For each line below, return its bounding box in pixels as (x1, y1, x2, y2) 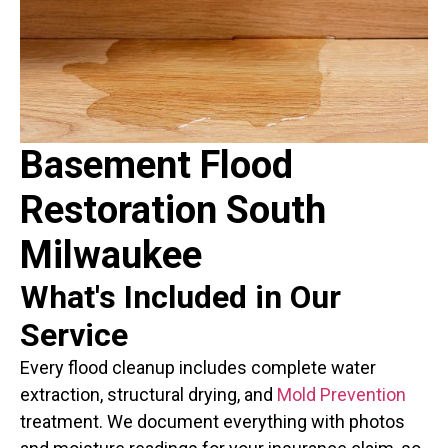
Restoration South (20, 187, 326, 232)
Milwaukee (20, 232, 202, 277)
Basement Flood (20, 142, 293, 187)
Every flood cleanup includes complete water (20, 356, 376, 378)
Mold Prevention (277, 383, 406, 405)
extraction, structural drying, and (20, 383, 277, 405)
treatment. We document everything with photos (20, 410, 405, 432)
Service (20, 315, 128, 354)
